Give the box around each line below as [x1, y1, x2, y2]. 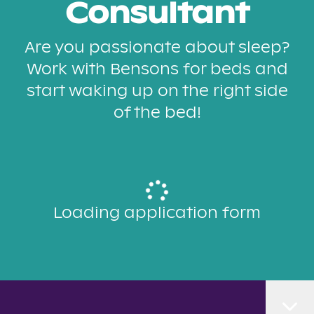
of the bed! [113, 106, 201, 121]
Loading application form [53, 206, 261, 221]
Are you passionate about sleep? [25, 41, 289, 55]
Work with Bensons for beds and [26, 62, 288, 77]
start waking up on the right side [26, 84, 288, 99]
